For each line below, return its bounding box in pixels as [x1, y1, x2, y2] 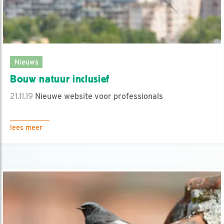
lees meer [10, 123, 42, 131]
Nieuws [14, 57, 38, 66]
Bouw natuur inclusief [10, 72, 110, 85]
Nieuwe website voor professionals [33, 91, 163, 101]
